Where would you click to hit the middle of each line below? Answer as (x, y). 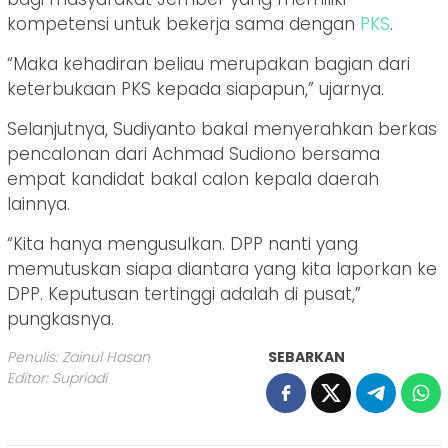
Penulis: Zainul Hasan (78, 356)
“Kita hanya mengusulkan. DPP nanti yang (182, 243)
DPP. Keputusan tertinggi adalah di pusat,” (184, 293)
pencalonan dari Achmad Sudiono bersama (193, 153)
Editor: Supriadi (57, 377)
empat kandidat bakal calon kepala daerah (193, 178)
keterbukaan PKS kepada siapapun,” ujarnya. (195, 88)
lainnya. (38, 203)
